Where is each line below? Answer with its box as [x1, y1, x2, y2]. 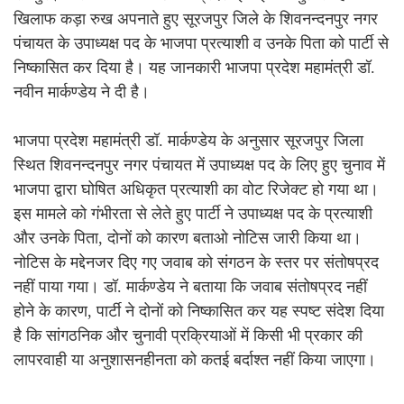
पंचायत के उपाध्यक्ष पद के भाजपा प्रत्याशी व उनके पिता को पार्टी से [14, 34, 389, 53]
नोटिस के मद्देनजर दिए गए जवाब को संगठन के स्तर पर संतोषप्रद [14, 253, 379, 272]
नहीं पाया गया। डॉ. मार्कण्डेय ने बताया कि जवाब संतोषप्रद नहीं [14, 278, 367, 297]
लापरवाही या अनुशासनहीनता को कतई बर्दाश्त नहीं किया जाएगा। [14, 351, 376, 370]
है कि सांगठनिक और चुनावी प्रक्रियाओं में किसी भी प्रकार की [14, 326, 363, 345]
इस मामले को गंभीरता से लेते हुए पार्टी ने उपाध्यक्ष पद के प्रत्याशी [14, 205, 372, 224]
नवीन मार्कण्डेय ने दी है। [14, 83, 150, 102]
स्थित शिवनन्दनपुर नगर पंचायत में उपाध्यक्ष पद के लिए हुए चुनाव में [14, 156, 385, 175]
